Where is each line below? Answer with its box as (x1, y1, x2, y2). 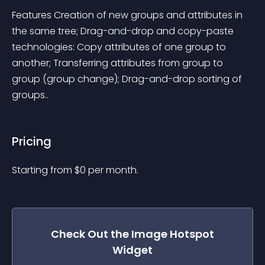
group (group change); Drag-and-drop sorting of (12, 72, 244, 86)
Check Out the (51, 227, 131, 241)
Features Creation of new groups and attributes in (12, 8, 245, 22)
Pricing (12, 133, 51, 150)
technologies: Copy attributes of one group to (12, 40, 228, 54)
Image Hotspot (131, 227, 214, 241)
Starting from (12, 163, 75, 177)
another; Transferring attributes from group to (12, 56, 225, 70)
